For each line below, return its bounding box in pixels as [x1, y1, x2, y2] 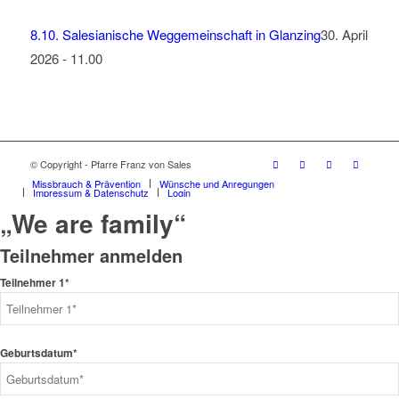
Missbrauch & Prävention [31, 176, 141, 191]
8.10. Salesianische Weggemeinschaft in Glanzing [29, 25, 321, 45]
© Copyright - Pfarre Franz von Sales [29, 157, 191, 172]
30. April [320, 25, 368, 45]
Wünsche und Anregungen [159, 176, 274, 191]
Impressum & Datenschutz [32, 185, 149, 200]
